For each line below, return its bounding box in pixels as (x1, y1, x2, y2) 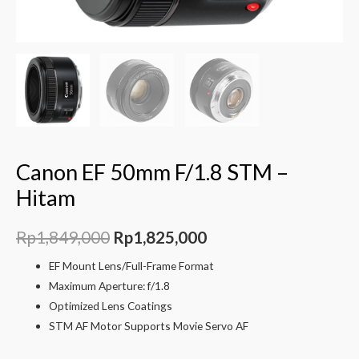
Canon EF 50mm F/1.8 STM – (16, 159, 288, 186)
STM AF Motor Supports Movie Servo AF (49, 319, 249, 333)
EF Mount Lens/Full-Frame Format (49, 259, 215, 273)
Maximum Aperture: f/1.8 (49, 279, 171, 293)
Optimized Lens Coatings (49, 299, 173, 313)
